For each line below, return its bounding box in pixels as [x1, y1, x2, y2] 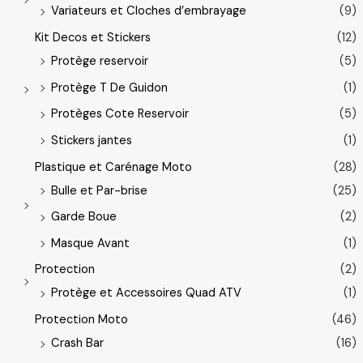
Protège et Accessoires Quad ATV [50, 285, 241, 301]
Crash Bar [50, 335, 104, 352]
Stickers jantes [50, 132, 132, 148]
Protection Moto [34, 312, 128, 328]
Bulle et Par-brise [50, 182, 147, 199]
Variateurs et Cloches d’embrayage [50, 3, 246, 19]
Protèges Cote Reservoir [50, 106, 189, 122]
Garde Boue [50, 209, 117, 225]
